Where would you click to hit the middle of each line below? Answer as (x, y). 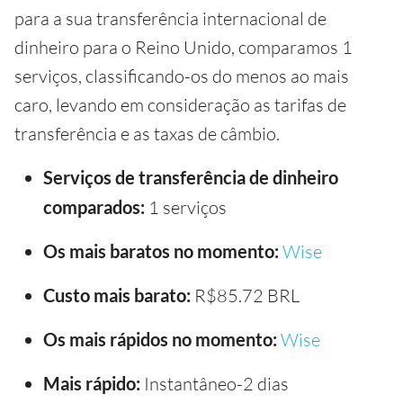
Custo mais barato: (117, 295)
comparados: (94, 206)
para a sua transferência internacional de (170, 18)
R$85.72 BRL (245, 295)
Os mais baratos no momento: (161, 251)
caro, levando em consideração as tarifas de (180, 104)
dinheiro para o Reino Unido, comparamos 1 (184, 47)
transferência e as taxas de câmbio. (147, 133)
